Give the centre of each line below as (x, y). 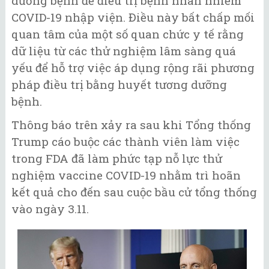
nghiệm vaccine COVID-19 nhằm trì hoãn (126, 175)
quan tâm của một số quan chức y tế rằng (128, 34)
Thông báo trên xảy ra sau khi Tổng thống (131, 124)
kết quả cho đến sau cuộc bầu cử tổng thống (134, 192)
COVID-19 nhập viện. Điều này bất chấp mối (133, 17)
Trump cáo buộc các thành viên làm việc (125, 141)
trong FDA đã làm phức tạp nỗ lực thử (117, 158)
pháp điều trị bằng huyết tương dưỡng (119, 85)
